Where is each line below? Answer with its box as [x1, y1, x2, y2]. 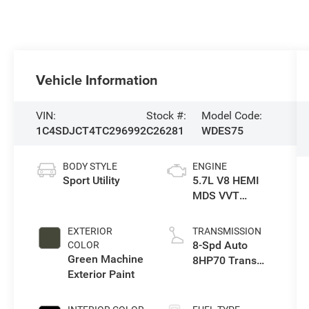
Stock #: [146, 109, 187, 123]
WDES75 [201, 124, 244, 138]
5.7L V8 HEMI [192, 174, 259, 188]
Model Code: [201, 109, 263, 123]
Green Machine [68, 252, 144, 266]
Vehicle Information [36, 70, 159, 90]
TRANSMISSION [192, 226, 261, 237]
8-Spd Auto [192, 239, 248, 252]
